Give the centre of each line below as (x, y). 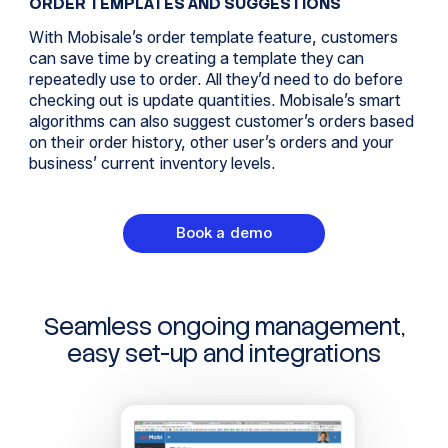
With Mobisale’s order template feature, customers (213, 38)
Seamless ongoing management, (224, 327)
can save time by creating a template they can (196, 59)
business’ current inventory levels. (153, 164)
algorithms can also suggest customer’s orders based (221, 122)
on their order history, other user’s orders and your (211, 143)
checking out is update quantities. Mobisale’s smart (214, 101)
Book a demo (224, 233)
